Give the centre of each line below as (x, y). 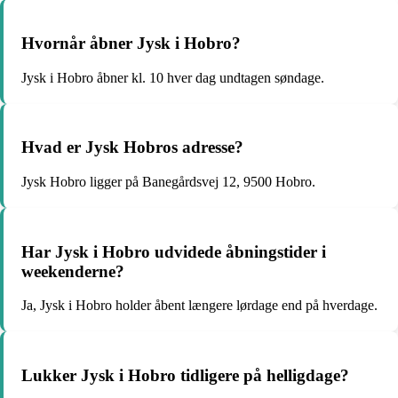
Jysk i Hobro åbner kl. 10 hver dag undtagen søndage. (173, 77)
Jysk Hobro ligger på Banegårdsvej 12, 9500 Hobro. (168, 182)
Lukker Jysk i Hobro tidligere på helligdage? (185, 376)
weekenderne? (73, 271)
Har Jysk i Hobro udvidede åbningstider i (174, 251)
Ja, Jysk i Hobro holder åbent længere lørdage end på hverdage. (199, 306)
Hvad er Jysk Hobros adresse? (132, 147)
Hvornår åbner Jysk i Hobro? (131, 43)
